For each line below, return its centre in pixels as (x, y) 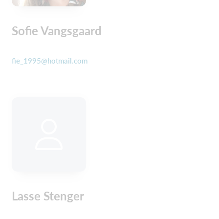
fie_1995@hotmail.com (50, 61)
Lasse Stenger (48, 196)
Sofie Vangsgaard (57, 31)
